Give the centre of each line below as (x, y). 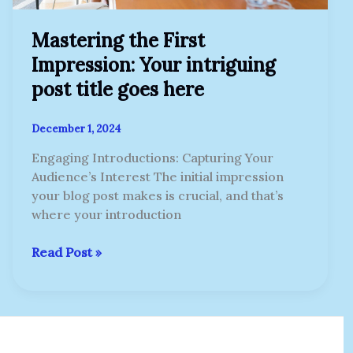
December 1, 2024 (76, 128)
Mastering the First (118, 40)
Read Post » (66, 253)
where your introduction (106, 215)
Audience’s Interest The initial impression (157, 177)
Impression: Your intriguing (153, 65)
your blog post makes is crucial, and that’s (157, 196)
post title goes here (117, 89)
